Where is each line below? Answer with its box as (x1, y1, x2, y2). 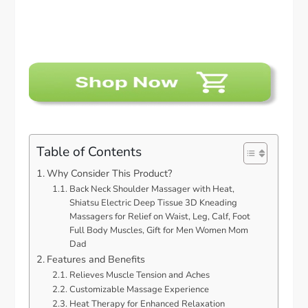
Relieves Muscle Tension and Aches (69, 269, 210, 282)
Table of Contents (36, 142, 142, 161)
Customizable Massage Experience (69, 283, 209, 296)
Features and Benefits (47, 252, 146, 267)
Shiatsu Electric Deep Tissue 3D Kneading (69, 197, 237, 210)
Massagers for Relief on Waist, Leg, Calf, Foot (69, 210, 250, 223)
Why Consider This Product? (47, 166, 173, 181)
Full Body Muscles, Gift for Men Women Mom (69, 224, 248, 237)
